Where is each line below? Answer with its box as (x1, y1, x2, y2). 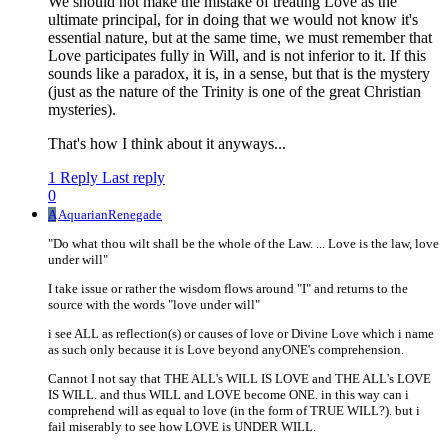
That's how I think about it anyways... (48, 135, 286, 153)
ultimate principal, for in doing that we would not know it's (48, 11, 418, 29)
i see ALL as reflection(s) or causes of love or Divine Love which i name (48, 326, 434, 342)
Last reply (102, 169, 165, 187)
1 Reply (48, 169, 98, 187)
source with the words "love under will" (48, 297, 260, 313)
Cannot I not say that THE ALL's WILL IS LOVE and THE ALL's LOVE (48, 371, 431, 387)
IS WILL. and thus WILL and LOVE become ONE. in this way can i (48, 387, 409, 403)
